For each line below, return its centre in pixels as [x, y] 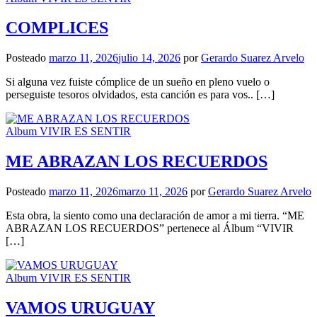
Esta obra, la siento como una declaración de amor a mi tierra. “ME [155, 216]
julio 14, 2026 [149, 58]
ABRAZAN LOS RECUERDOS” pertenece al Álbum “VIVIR [150, 229]
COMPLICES [57, 28]
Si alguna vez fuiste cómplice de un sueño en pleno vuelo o [138, 82]
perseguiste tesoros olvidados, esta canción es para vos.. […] [140, 95]
